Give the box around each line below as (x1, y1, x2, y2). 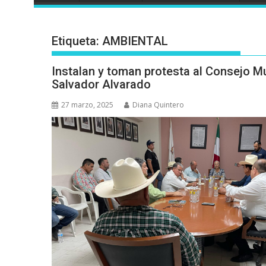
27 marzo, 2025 (61, 100, 113, 110)
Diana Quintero (132, 100, 184, 110)
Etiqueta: (52, 34, 102, 49)
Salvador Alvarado (52, 77, 151, 92)
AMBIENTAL (102, 34, 168, 49)
